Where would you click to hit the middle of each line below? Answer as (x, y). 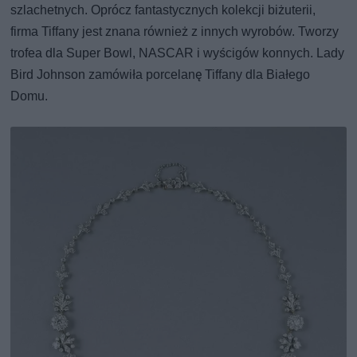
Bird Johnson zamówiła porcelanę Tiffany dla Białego (161, 75)
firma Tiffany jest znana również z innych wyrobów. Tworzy (175, 32)
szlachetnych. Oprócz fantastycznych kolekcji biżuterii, (163, 10)
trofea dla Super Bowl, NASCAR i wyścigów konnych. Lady (178, 53)
